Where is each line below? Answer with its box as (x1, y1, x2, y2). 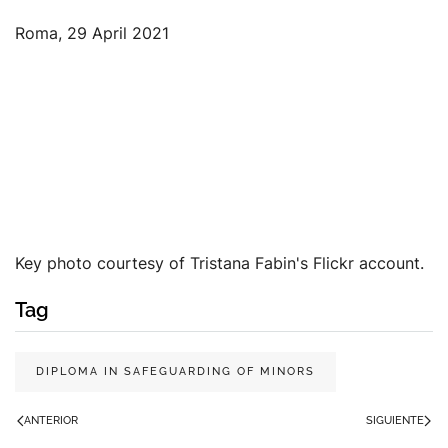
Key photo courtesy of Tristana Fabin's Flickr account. (15, 253, 424, 274)
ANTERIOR (24, 414, 78, 428)
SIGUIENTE (366, 414, 424, 428)
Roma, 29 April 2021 (15, 23, 169, 44)
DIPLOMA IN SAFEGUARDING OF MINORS (36, 365, 315, 379)
